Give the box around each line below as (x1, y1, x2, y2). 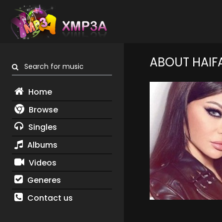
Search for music (18, 61, 84, 72)
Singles (26, 121, 57, 133)
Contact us (25, 192, 73, 204)
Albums (25, 139, 57, 151)
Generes (25, 174, 61, 186)
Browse (26, 104, 58, 115)
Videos (26, 157, 56, 168)
